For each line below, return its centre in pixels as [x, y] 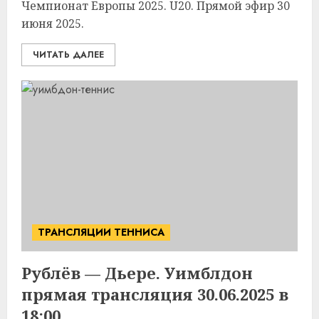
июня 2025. [53, 23]
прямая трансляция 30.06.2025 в [155, 294]
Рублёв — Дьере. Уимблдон [137, 273]
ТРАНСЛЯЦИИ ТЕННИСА [101, 232]
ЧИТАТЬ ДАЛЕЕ [68, 55]
